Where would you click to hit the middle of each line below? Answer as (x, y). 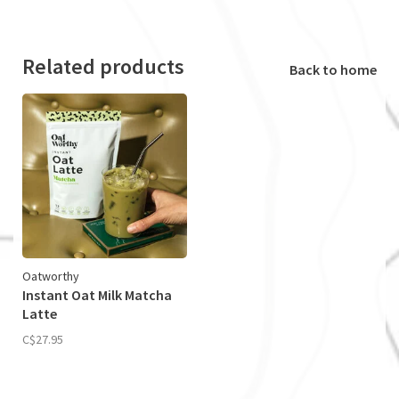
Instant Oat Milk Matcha (97, 294)
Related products (103, 66)
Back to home (333, 69)
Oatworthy (51, 276)
